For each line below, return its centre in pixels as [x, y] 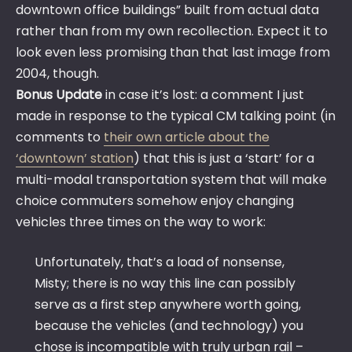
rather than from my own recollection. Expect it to [172, 31]
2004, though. [57, 73]
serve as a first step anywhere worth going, [168, 304]
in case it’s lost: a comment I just [203, 94]
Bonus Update [59, 94]
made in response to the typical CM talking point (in [176, 115]
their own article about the [187, 137]
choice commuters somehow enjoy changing [155, 200]
